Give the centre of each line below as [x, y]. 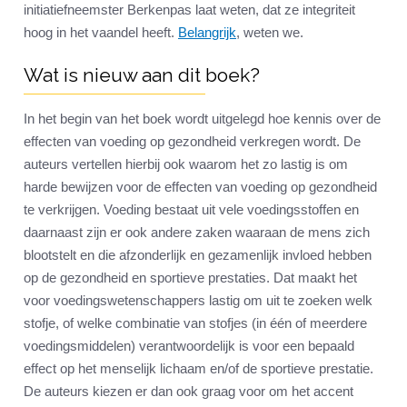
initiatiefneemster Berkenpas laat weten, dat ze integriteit [189, 10]
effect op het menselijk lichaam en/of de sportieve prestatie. [199, 369]
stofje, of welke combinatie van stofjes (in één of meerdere [195, 323]
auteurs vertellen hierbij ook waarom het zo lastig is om [186, 164]
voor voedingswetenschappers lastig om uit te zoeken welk [198, 301]
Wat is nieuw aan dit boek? [142, 75]
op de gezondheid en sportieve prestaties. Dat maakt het [190, 278]
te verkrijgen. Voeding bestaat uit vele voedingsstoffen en [191, 210]
